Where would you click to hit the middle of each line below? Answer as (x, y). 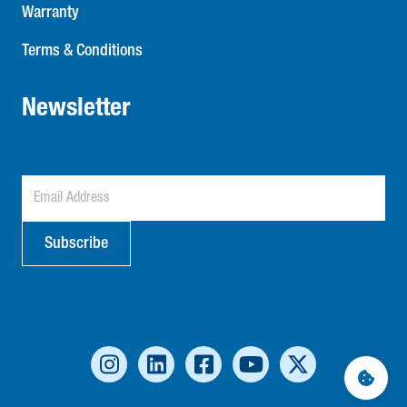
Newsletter (76, 109)
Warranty (50, 13)
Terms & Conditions (82, 51)
